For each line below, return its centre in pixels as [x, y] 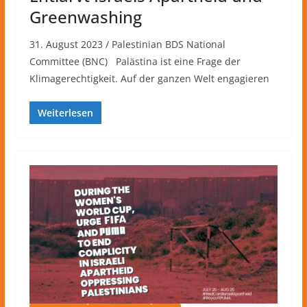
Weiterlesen [65, 113]
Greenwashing [85, 17]
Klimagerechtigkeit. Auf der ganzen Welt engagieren [149, 79]
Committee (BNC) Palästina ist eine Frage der [135, 62]
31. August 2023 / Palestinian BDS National [127, 45]
